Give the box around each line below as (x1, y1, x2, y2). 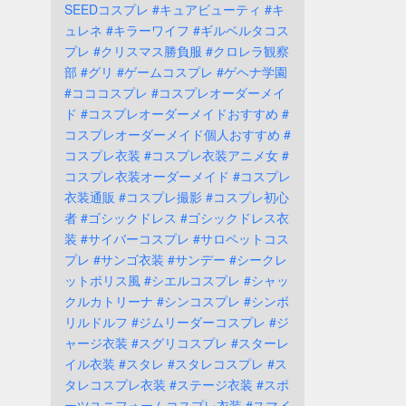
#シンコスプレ (157, 292, 240, 310)
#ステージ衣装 (169, 375, 253, 393)
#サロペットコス (193, 229, 289, 247)
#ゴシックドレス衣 (180, 208, 289, 227)
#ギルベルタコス (193, 21, 289, 39)
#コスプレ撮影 (119, 188, 202, 206)
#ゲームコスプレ (117, 63, 213, 81)
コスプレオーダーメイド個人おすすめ (64, 125, 280, 143)
